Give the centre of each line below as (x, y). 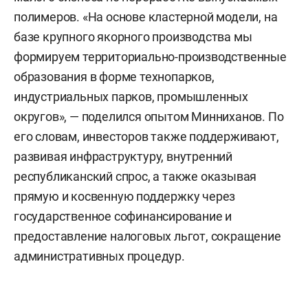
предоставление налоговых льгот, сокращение (147, 236)
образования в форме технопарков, (114, 77)
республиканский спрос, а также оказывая (135, 176)
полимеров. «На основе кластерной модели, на (146, 17)
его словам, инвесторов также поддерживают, (146, 136)
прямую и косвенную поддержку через (125, 196)
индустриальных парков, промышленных (131, 97)
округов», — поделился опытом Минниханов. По (149, 117)
